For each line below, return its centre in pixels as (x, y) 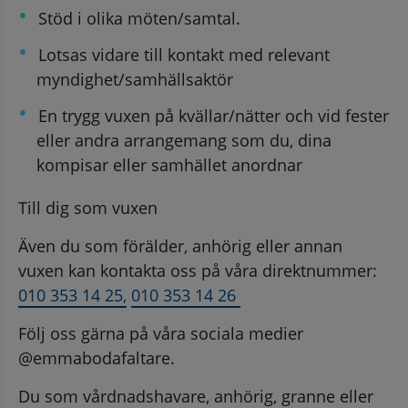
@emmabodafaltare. (97, 357)
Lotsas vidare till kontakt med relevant (184, 54)
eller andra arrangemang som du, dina (184, 140)
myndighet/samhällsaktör (135, 79)
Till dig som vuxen (88, 207)
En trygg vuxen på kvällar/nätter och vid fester (214, 115)
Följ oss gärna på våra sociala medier (161, 333)
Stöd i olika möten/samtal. (139, 18)
